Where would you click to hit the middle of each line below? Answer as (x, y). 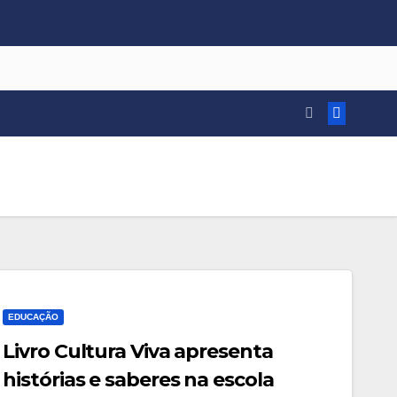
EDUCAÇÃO (34, 317)
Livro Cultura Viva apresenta (138, 351)
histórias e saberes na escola (138, 380)
